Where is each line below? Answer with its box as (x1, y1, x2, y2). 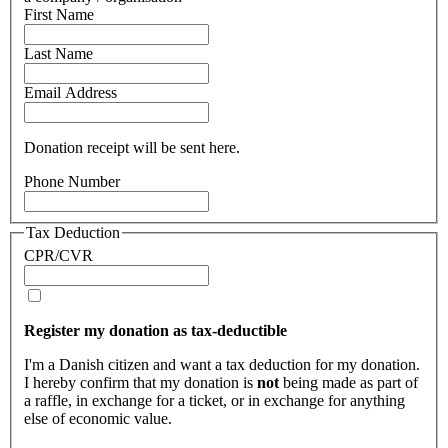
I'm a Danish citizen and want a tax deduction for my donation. (24, 356, 420, 374)
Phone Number (24, 172, 120, 190)
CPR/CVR (24, 247, 93, 265)
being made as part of (279, 374, 418, 392)
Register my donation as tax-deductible (24, 322, 287, 340)
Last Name (24, 44, 93, 62)
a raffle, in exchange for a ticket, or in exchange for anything (24, 392, 405, 410)
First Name (24, 5, 94, 23)
